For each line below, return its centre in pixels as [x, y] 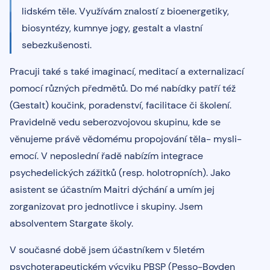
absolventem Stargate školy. [71, 223]
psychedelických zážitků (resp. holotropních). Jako [120, 172]
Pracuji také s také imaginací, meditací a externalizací [127, 71]
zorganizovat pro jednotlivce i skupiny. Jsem [106, 206]
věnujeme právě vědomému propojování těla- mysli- [126, 139]
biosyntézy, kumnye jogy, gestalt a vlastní [112, 28]
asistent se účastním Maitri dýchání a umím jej [112, 189]
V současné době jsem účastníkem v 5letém [107, 250]
